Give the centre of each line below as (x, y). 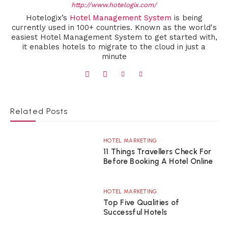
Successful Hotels (135, 212)
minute (114, 56)
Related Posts (39, 111)
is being (187, 18)
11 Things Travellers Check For (158, 152)
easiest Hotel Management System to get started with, (114, 37)
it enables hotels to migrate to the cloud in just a (114, 47)
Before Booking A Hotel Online (158, 162)
